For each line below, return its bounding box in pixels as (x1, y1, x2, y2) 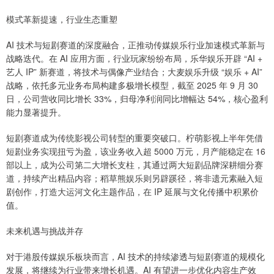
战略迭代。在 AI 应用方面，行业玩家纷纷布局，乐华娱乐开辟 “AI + (6, 52, 262, 65)
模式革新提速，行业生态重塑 (6, 13, 117, 26)
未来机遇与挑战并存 (6, 224, 83, 237)
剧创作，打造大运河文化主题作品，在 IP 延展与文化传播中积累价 (6, 185, 259, 198)
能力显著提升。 (6, 106, 66, 119)
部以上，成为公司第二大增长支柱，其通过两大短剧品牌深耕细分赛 (6, 158, 263, 171)
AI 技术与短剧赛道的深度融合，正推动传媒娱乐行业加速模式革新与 (6, 39, 265, 51)
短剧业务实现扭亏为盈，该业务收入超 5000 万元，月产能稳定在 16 (6, 145, 265, 158)
